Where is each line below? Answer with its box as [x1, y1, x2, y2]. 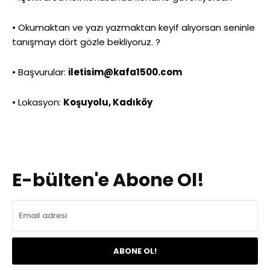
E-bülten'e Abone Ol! [12, 167, 204, 193]
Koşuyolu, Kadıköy [63, 95, 152, 108]
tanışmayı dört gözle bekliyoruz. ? [12, 35, 160, 48]
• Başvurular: [12, 65, 68, 78]
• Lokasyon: [12, 95, 63, 108]
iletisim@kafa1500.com [68, 65, 182, 78]
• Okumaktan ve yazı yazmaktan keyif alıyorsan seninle [12, 20, 255, 34]
